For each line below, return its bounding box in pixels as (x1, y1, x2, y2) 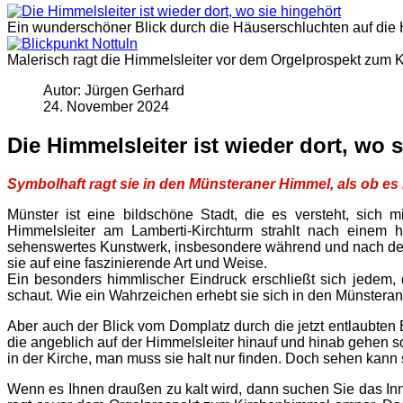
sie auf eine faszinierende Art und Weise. (7, 255, 267, 271)
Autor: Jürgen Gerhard (43, 83, 184, 98)
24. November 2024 (43, 99, 169, 114)
